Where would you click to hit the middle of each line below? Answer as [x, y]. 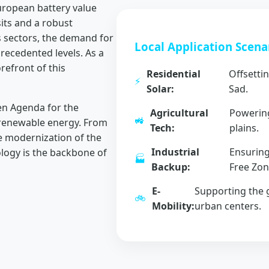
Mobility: [173, 206]
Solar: [160, 89]
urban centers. [228, 206]
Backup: [171, 167]
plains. [244, 128]
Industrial [175, 152]
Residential [174, 74]
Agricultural [179, 113]
